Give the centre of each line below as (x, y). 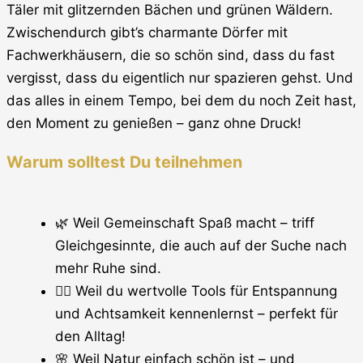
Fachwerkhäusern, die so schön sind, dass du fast (171, 56)
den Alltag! (90, 337)
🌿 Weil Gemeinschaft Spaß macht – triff (185, 223)
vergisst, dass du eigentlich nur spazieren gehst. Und (180, 78)
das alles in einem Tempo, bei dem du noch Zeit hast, (181, 101)
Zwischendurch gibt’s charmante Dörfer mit (147, 33)
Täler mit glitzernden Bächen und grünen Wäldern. (170, 10)
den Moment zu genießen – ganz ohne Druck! (154, 124)
